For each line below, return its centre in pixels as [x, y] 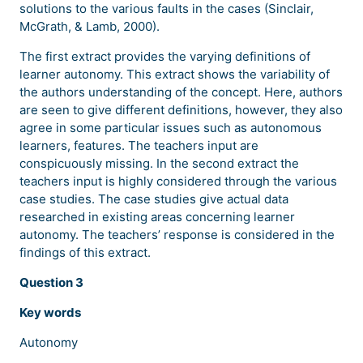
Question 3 [51, 282]
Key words [50, 312]
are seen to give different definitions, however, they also [181, 110]
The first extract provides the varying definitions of [165, 56]
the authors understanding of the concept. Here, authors [181, 92]
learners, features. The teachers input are [139, 145]
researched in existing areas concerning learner [157, 217]
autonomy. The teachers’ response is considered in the [177, 235]
